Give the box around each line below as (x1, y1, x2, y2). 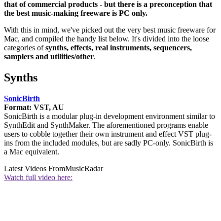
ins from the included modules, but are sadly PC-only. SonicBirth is (4, 139, 213, 147)
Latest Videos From (4, 164, 65, 173)
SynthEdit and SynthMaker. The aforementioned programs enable (4, 121, 208, 130)
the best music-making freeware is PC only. (4, 9, 147, 18)
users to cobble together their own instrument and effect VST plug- (4, 130, 212, 139)
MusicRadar (65, 164, 103, 173)
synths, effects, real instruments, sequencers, (45, 43, 192, 52)
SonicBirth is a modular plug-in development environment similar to (4, 112, 215, 121)
